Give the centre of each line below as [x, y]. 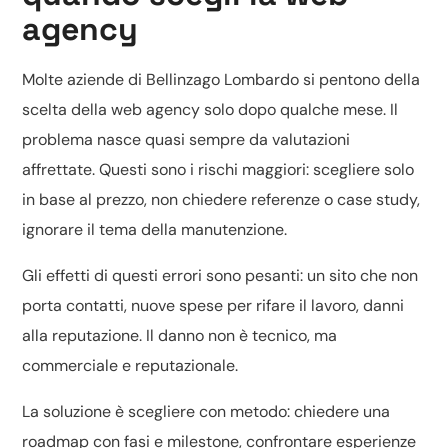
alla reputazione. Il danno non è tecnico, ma [180, 335]
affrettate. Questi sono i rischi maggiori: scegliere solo [218, 169]
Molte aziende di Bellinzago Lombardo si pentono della [221, 79]
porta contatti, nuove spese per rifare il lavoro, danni [213, 305]
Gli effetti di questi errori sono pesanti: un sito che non [220, 275]
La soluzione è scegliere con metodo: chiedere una [206, 411]
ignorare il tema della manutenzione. [155, 229]
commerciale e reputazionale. [130, 365]
